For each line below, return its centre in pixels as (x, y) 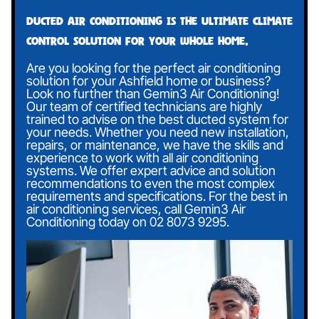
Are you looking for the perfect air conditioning (153, 68)
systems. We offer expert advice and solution (151, 171)
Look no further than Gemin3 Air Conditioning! (153, 94)
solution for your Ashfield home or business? (148, 81)
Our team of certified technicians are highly (144, 107)
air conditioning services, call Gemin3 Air (136, 209)
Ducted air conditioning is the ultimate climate (159, 21)
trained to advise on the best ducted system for (157, 120)
